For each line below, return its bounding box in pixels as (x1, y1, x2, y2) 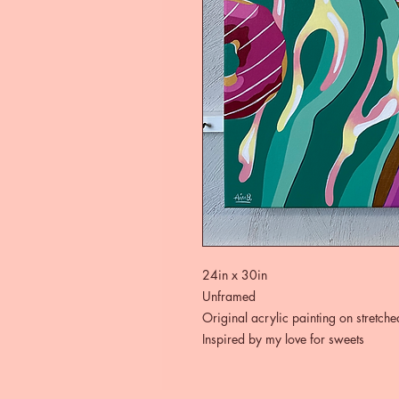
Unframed (202, 287, 256, 305)
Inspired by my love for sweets (202, 330, 364, 347)
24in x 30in (202, 265, 267, 283)
